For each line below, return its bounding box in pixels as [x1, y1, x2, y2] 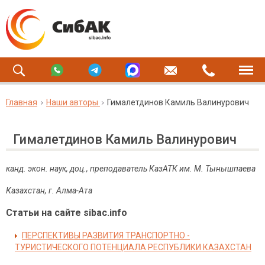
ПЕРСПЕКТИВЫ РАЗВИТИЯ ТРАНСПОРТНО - [22, 231, 190, 240]
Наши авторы [46, 98, 98, 107]
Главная [6, 98, 37, 107]
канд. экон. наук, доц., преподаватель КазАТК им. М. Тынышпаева [6, 164, 256, 173]
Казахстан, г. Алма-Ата [6, 186, 92, 195]
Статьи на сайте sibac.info [6, 207, 127, 218]
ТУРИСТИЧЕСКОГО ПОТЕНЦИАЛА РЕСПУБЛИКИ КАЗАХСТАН [15, 243, 251, 252]
